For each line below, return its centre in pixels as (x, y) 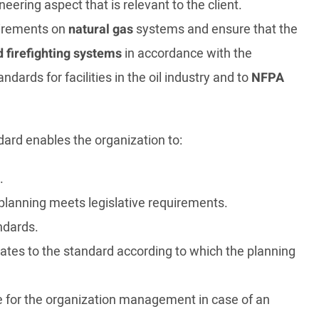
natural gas (101, 30)
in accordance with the (187, 54)
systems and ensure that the (215, 30)
